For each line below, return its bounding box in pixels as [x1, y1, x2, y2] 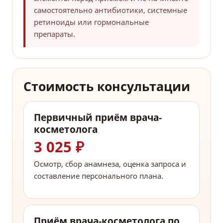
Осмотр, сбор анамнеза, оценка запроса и [34, 159, 186, 169]
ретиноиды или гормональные [34, 17, 149, 27]
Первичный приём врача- [34, 111, 162, 124]
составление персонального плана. [34, 171, 163, 181]
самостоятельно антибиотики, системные [34, 5, 187, 15]
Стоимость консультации [23, 78, 190, 95]
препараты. [34, 29, 75, 39]
